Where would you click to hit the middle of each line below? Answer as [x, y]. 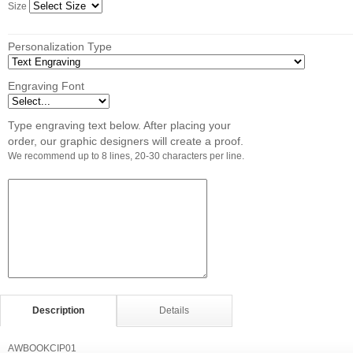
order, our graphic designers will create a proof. [126, 141]
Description [58, 310]
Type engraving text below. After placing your [119, 125]
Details [175, 310]
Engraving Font [46, 86]
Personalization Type [60, 46]
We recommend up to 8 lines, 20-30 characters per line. [126, 156]
